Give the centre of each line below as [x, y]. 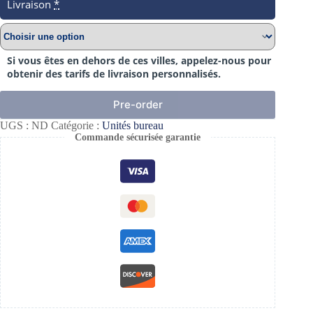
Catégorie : [77, 125]
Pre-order [138, 105]
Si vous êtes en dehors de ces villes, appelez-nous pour [139, 60]
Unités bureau [133, 125]
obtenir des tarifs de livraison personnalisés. [114, 73]
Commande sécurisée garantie [138, 137]
